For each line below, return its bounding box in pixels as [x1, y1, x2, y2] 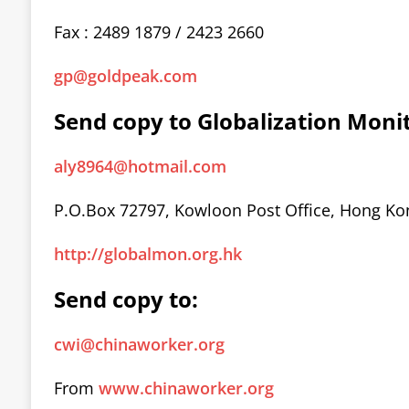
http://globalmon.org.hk [53, 242, 242, 265]
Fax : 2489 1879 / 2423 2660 [53, 20, 264, 43]
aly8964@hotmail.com [53, 154, 226, 177]
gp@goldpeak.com [53, 64, 197, 87]
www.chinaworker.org [98, 376, 274, 399]
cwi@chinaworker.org [53, 332, 225, 355]
